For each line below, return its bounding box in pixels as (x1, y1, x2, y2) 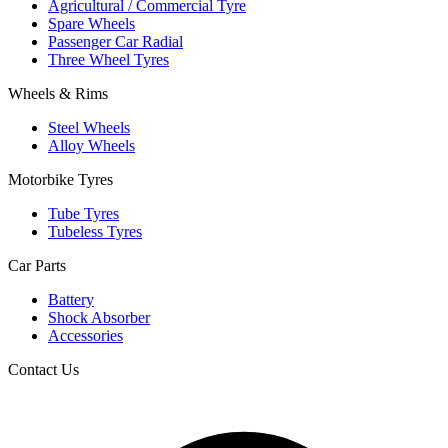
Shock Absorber (48, 308, 150, 326)
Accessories (48, 326, 123, 344)
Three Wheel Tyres (48, 50, 169, 68)
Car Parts (8, 256, 66, 274)
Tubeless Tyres (48, 222, 142, 240)
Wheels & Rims (8, 84, 108, 102)
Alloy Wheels (48, 136, 135, 154)
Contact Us (8, 360, 79, 378)
